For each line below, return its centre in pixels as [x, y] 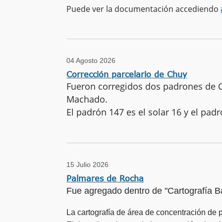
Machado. [87, 99]
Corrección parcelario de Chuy [127, 74]
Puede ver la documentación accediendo [144, 9]
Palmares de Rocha [105, 179]
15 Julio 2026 [88, 165]
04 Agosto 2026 [91, 60]
